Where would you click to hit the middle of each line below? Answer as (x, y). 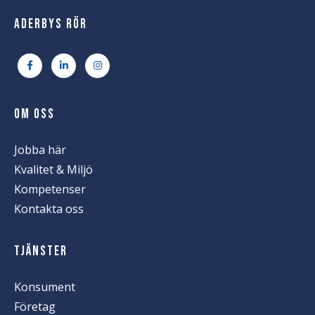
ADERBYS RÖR (51, 24)
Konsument (45, 287)
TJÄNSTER (41, 251)
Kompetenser (50, 189)
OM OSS (34, 114)
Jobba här (40, 149)
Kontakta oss (49, 208)
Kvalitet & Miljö (53, 169)
